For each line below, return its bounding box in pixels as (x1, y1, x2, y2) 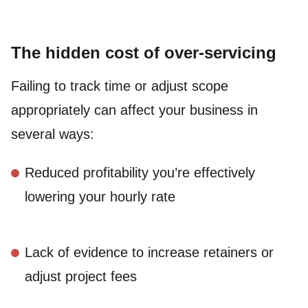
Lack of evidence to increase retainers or (25, 245, 274, 261)
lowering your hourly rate (25, 189, 175, 205)
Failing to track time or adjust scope (11, 78, 228, 93)
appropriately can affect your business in (11, 102, 258, 118)
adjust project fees (25, 269, 137, 285)
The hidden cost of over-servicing (11, 43, 276, 62)
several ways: (11, 126, 94, 142)
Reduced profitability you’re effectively (25, 165, 255, 181)
